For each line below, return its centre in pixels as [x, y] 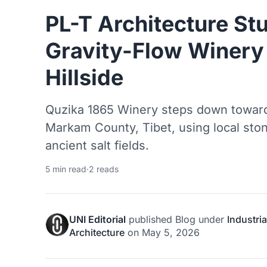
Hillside [84, 77]
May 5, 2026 [171, 232]
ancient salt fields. [97, 145]
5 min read [66, 169]
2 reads [104, 169]
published [150, 219]
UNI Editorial [97, 219]
